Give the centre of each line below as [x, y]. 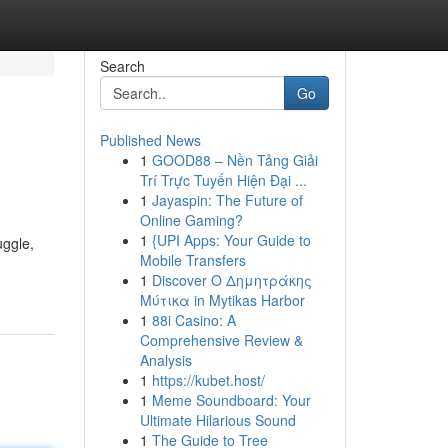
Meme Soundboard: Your [231, 400]
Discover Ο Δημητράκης [231, 280]
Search [122, 66]
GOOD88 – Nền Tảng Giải [234, 160]
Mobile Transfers [192, 260]
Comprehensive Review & [221, 340]
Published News [150, 140]
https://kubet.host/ [208, 380]
